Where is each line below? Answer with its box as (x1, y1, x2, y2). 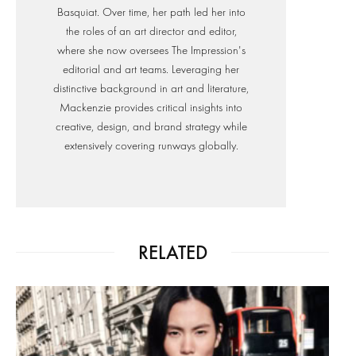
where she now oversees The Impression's (56, 43, 246, 57)
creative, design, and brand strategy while (55, 119, 247, 133)
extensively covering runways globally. (64, 138, 238, 153)
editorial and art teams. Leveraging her (63, 62, 239, 76)
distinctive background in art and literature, (53, 81, 249, 95)
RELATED (137, 240, 207, 264)
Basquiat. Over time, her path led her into (56, 5, 246, 19)
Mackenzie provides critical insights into (60, 100, 242, 114)
